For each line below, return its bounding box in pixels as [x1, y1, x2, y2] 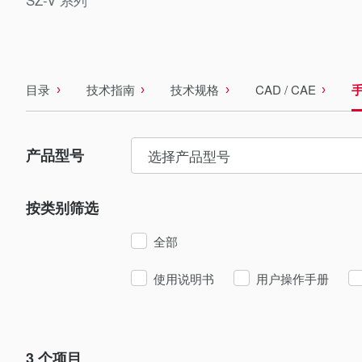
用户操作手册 [256, 270, 329, 287]
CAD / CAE [255, 81, 316, 98]
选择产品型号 [148, 145, 230, 166]
